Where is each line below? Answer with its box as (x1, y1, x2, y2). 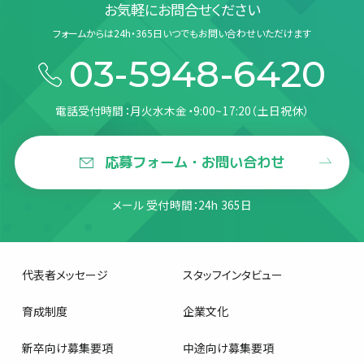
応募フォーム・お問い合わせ (101, 152, 285, 173)
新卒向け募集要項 (22, 340, 113, 357)
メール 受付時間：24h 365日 (111, 197, 253, 214)
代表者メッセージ (22, 266, 108, 284)
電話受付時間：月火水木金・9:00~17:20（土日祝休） (54, 102, 310, 119)
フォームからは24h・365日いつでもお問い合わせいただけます (53, 25, 311, 40)
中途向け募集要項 (182, 340, 274, 357)
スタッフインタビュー (182, 266, 283, 284)
